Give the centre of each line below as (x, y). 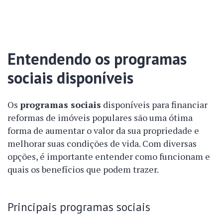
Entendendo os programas (97, 59)
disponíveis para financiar (154, 105)
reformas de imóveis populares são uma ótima (100, 118)
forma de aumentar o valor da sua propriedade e (103, 131)
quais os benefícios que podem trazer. (83, 169)
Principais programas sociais (79, 207)
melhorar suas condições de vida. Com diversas (102, 144)
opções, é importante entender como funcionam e (109, 157)
